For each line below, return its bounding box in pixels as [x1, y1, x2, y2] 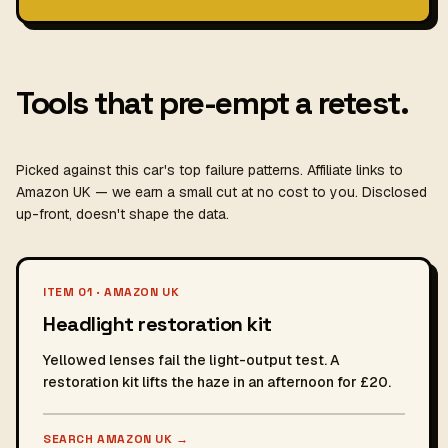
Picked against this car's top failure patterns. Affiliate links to [16, 161, 403, 179]
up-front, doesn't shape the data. [16, 205, 229, 223]
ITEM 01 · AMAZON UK [43, 284, 180, 300]
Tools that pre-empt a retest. [16, 83, 409, 123]
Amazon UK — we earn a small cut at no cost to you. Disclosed [16, 183, 427, 201]
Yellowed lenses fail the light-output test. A [43, 351, 340, 369]
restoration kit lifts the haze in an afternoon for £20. [43, 373, 391, 391]
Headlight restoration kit [43, 311, 272, 337]
